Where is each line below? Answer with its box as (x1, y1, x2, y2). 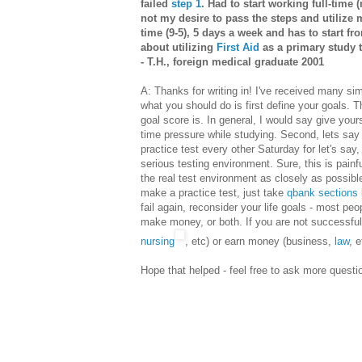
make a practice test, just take (141, 187, 287, 200)
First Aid (217, 41, 259, 54)
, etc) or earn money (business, (185, 235, 335, 248)
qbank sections (287, 187, 358, 200)
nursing (141, 235, 175, 248)
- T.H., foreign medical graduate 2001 (141, 56, 324, 69)
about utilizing (141, 41, 217, 54)
